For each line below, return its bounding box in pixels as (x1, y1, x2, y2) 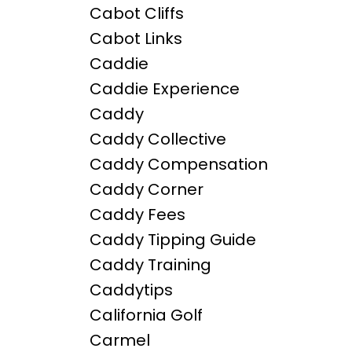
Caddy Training (89, 254, 211, 277)
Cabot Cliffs (89, 2, 184, 25)
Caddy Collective (89, 128, 226, 151)
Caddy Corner (89, 178, 203, 201)
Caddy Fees (89, 203, 185, 226)
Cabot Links (89, 27, 182, 50)
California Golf (89, 304, 203, 327)
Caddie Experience (89, 78, 240, 101)
